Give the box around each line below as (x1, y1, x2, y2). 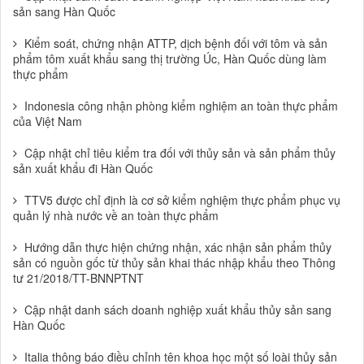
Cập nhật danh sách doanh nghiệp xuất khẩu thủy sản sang (24, 301, 331, 318)
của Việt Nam (13, 113, 82, 129)
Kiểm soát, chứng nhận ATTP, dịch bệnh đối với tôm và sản (24, 35, 327, 51)
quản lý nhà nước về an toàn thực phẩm (13, 207, 219, 223)
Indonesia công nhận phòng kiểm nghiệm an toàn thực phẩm (24, 97, 338, 114)
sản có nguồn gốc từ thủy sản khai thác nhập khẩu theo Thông (13, 254, 336, 271)
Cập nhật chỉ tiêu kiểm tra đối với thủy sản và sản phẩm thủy (24, 145, 336, 161)
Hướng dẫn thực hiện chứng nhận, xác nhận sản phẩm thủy (24, 239, 331, 255)
